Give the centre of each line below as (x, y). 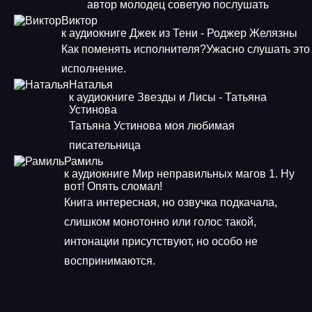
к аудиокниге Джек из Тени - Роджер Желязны (179, 33)
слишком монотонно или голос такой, (160, 222)
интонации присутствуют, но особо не (161, 241)
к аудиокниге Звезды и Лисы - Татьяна (168, 97)
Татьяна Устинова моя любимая (152, 126)
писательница (106, 145)
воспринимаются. (111, 261)
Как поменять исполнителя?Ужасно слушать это (186, 49)
